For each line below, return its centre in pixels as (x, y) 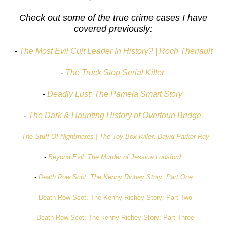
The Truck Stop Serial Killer (115, 73)
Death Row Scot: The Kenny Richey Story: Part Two (116, 198)
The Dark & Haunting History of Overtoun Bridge (115, 116)
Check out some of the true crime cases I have (113, 18)
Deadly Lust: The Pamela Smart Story (115, 94)
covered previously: (113, 29)
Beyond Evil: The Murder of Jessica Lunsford (114, 157)
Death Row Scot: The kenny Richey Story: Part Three (116, 218)
